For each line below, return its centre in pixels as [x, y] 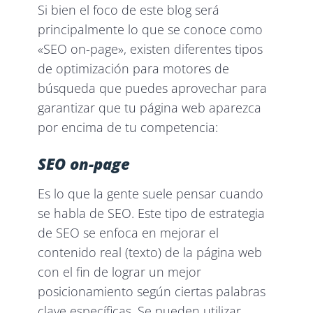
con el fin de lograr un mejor [120, 272]
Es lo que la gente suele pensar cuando [151, 194]
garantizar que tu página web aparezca [150, 108]
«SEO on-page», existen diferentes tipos [151, 49]
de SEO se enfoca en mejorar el [129, 233]
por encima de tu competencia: [128, 128]
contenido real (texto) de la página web [150, 253]
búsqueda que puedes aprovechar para [153, 88]
